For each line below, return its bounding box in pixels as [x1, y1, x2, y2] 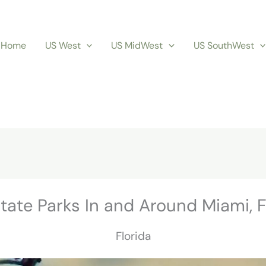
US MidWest [111, 39, 163, 52]
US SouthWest [193, 39, 254, 52]
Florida [115, 229, 151, 244]
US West [45, 39, 81, 52]
